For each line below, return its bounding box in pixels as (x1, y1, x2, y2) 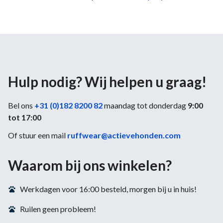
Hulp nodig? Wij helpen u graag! (8, 73, 207, 90)
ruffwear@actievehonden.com (67, 130, 181, 140)
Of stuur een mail (8, 130, 67, 140)
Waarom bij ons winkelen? (8, 156, 172, 174)
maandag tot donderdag (103, 100, 188, 110)
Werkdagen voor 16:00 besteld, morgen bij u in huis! (20, 184, 197, 194)
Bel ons (8, 100, 34, 110)
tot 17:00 (8, 112, 41, 122)
